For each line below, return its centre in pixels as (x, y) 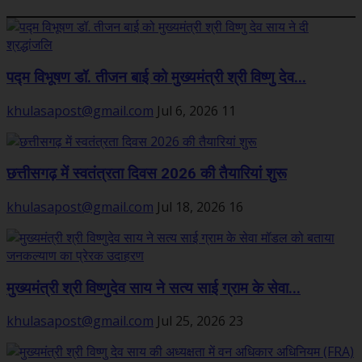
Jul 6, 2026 (187, 110)
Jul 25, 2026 (191, 321)
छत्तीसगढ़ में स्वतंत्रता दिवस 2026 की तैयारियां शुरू (147, 174)
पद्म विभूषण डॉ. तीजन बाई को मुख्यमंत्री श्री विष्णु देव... (156, 77)
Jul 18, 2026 (191, 206)
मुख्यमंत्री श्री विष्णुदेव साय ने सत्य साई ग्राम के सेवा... (154, 288)
